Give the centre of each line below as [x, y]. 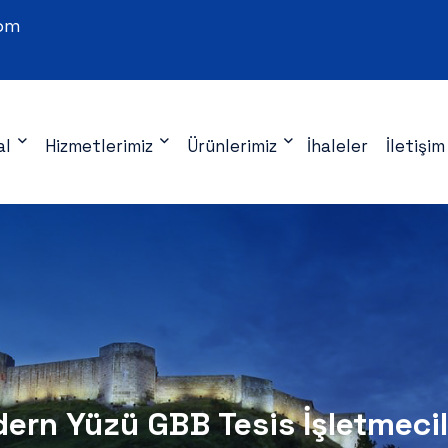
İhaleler [337, 146]
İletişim [415, 146]
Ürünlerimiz [232, 146]
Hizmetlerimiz [99, 146]
